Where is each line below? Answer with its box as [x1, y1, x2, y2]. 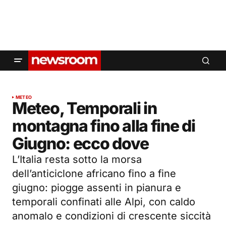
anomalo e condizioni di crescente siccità [12, 210, 211, 222]
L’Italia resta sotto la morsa [12, 153, 142, 165]
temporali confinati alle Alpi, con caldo [12, 196, 195, 208]
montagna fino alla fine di [12, 116, 195, 136]
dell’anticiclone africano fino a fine [12, 167, 176, 180]
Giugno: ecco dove [12, 134, 149, 153]
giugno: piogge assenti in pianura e [12, 182, 181, 194]
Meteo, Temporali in [12, 98, 157, 118]
